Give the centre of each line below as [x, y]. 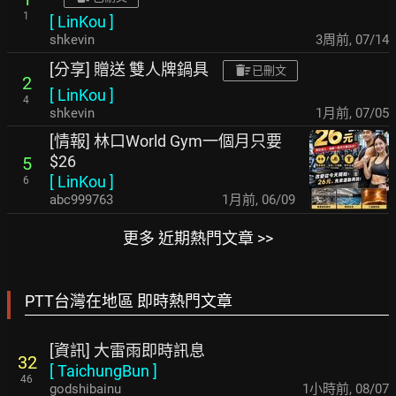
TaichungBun [103, 371]
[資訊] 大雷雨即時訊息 [127, 350]
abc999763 [81, 200]
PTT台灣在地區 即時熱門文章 [129, 301]
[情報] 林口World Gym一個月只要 [166, 141]
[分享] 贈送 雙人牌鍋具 [129, 69]
